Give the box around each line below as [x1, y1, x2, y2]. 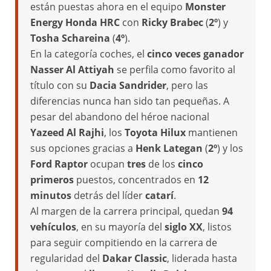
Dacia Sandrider [90, 79, 166, 92]
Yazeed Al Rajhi [30, 126, 104, 139]
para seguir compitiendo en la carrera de [30, 236, 217, 249]
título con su [30, 79, 90, 92]
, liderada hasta [167, 252, 237, 265]
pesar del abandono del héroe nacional [30, 110, 209, 123]
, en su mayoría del [76, 220, 165, 233]
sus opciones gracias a [30, 142, 135, 155]
